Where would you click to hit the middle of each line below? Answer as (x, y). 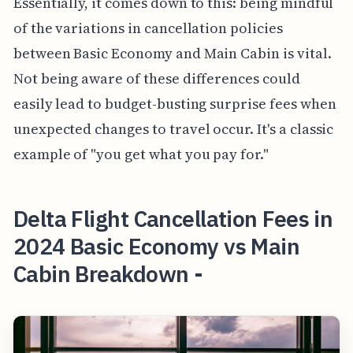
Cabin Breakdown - (108, 273)
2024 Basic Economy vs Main (156, 246)
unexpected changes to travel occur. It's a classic (173, 128)
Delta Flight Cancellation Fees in (173, 218)
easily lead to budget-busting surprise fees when (175, 103)
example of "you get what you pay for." (141, 154)
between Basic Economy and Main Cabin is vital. (172, 53)
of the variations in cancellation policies (148, 28)
